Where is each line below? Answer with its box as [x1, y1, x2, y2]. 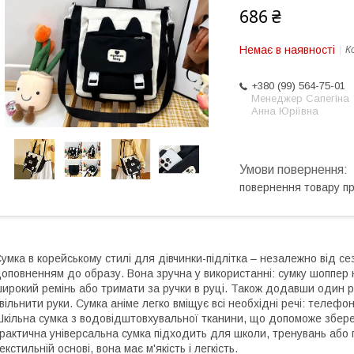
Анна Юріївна [251, 105, 318, 117]
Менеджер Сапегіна [251, 92, 349, 104]
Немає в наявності [239, 43, 335, 56]
